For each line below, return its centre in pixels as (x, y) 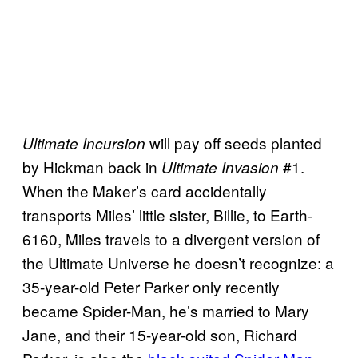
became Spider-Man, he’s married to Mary (166, 311)
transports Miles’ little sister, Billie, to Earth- (167, 215)
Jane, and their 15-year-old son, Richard (160, 335)
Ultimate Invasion (220, 167)
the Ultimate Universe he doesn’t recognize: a (178, 263)
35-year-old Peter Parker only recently (151, 287)
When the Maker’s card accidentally (145, 191)
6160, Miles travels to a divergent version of (171, 239)
